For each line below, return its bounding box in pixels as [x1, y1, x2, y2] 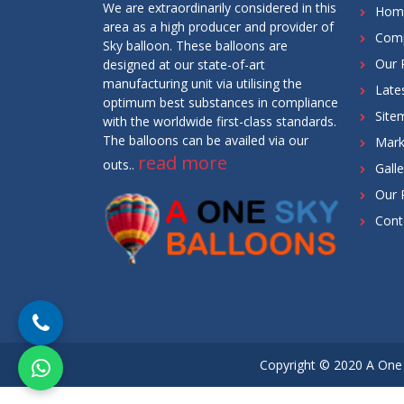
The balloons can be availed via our [103, 132, 308, 150]
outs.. [103, 156, 138, 174]
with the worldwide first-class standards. [103, 113, 336, 131]
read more [138, 151, 227, 176]
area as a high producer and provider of [103, 18, 334, 36]
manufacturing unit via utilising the [103, 75, 302, 93]
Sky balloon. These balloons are [103, 37, 288, 55]
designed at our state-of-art [103, 56, 265, 74]
